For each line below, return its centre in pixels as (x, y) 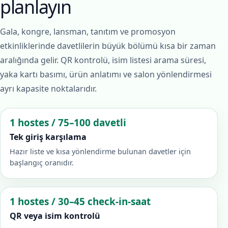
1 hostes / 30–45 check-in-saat (80, 202)
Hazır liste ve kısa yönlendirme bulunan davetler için (101, 152)
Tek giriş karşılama (48, 137)
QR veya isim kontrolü (55, 216)
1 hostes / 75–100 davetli (68, 122)
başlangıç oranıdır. (42, 163)
